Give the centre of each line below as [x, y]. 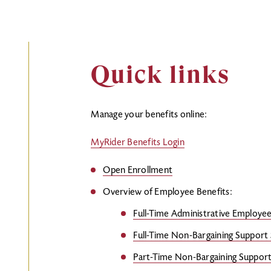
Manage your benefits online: [149, 115]
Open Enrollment [138, 171]
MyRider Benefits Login [138, 143]
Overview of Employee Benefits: [168, 192]
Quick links [161, 74]
